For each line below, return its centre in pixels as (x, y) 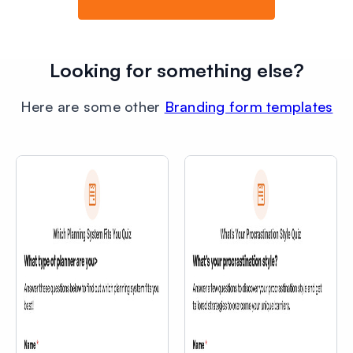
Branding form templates (249, 106)
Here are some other (92, 106)
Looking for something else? (176, 70)
